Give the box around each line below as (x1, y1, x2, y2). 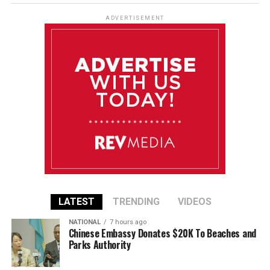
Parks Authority (68, 237, 131, 252)
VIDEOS (177, 195, 212, 207)
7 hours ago (109, 218, 146, 226)
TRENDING (112, 195, 160, 207)
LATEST (58, 195, 95, 207)
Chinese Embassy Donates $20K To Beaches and (68, 225, 256, 240)
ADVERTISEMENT (105, 14, 165, 21)
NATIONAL (68, 218, 101, 226)
